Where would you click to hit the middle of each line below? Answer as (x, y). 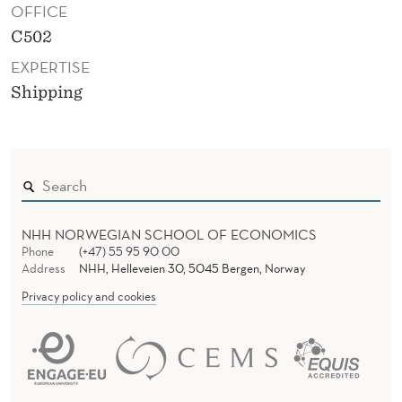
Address (44, 269)
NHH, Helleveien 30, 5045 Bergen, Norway (192, 269)
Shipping (47, 92)
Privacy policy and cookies (89, 297)
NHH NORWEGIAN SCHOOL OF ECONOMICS (169, 235)
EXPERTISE (50, 67)
